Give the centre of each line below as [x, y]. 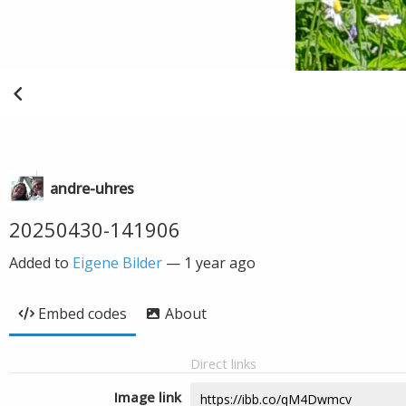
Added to [41, 263]
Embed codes [82, 314]
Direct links [223, 363]
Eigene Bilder [117, 263]
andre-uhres [92, 188]
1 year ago [220, 263]
